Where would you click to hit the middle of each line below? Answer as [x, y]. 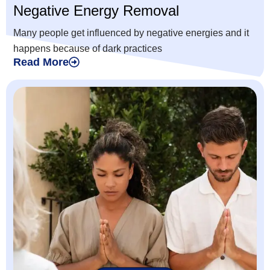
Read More [41, 62]
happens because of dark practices [88, 49]
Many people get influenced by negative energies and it [131, 33]
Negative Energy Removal [96, 11]
